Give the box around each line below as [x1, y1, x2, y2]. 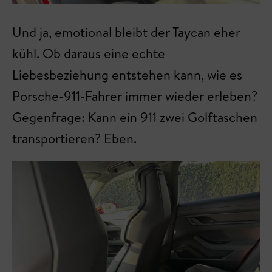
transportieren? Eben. [12, 129, 137, 148]
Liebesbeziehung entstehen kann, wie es [12, 66, 242, 84]
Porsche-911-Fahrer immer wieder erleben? [12, 87, 257, 105]
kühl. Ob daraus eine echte [12, 44, 165, 63]
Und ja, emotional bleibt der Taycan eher [12, 23, 240, 41]
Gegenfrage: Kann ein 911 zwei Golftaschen [12, 108, 257, 126]
